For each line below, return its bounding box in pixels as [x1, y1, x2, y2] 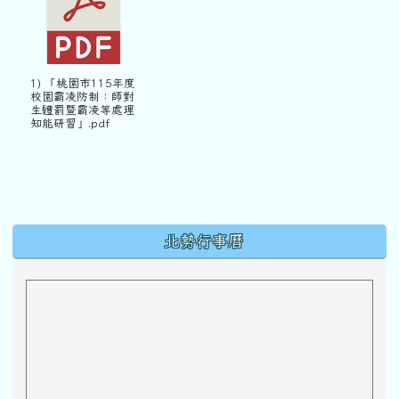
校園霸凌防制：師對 [30, 91, 134, 102]
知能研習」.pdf [30, 118, 110, 129]
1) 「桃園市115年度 [30, 77, 135, 89]
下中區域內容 [12, 225, 145, 248]
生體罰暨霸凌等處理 [30, 104, 134, 116]
